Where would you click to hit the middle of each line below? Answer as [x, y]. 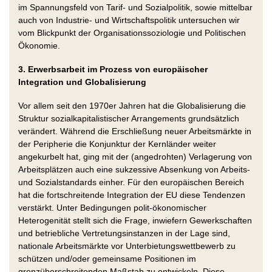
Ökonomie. [39, 45]
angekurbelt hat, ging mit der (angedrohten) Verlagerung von [135, 156]
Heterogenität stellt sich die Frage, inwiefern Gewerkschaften [135, 220]
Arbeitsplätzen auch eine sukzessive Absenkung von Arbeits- [134, 169]
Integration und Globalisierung [82, 82]
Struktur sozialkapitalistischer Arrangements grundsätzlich [129, 118]
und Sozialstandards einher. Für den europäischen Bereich [131, 182]
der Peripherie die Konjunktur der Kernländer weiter [117, 144]
